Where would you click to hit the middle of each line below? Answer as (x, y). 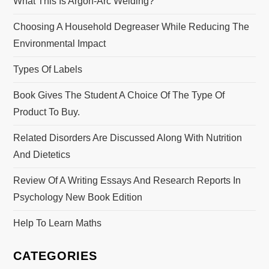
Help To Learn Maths (58, 223)
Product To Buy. (47, 112)
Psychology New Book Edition (78, 197)
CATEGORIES (56, 256)
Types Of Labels (48, 69)
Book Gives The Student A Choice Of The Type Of (119, 95)
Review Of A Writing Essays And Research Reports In (127, 180)
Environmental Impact (60, 44)
